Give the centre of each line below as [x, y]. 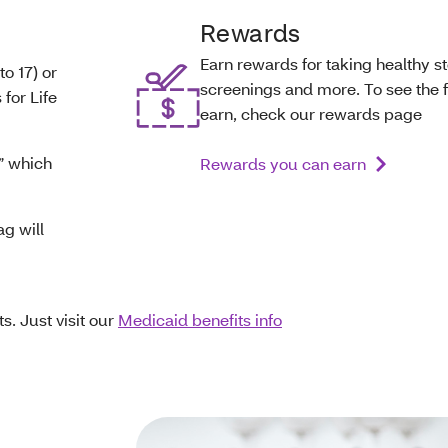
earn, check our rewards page [311, 113]
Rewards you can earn [283, 163]
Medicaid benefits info [200, 319]
